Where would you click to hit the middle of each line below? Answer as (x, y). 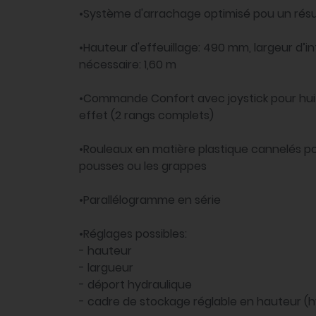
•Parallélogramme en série (150, 200)
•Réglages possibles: (133, 234)
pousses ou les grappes (143, 166)
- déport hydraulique (135, 285)
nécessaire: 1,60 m (128, 65)
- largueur (106, 268)
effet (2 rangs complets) (146, 116)
